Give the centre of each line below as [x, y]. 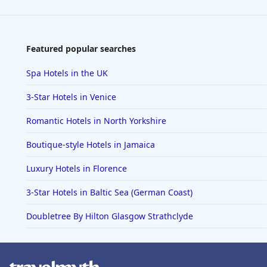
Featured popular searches [81, 49]
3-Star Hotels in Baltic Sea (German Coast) [109, 193]
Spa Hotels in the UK [67, 73]
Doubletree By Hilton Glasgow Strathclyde [110, 216]
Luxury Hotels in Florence [77, 169]
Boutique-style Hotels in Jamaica [91, 145]
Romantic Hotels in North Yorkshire [96, 121]
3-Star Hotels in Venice [71, 97]
